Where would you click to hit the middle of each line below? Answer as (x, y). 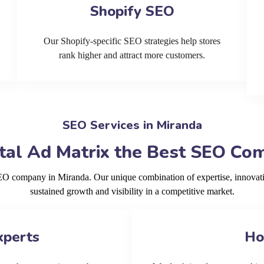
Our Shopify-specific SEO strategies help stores (132, 41)
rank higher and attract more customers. (132, 55)
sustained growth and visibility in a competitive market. (132, 191)
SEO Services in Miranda (132, 125)
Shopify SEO (132, 11)
